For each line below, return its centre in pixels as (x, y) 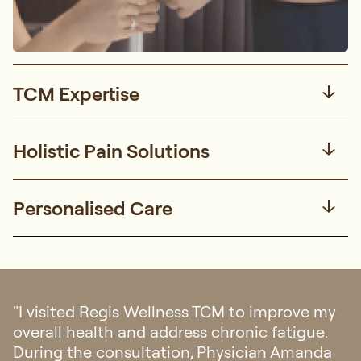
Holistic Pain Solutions (111, 150)
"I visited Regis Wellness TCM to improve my (174, 311)
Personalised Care (93, 207)
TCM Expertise (76, 93)
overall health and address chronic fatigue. (170, 331)
